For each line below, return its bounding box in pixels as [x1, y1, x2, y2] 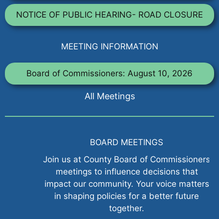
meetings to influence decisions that [38, 166, 181, 176]
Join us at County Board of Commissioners [26, 154, 193, 164]
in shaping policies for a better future [37, 191, 182, 201]
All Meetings [84, 90, 135, 101]
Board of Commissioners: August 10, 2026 [26, 68, 193, 78]
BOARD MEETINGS [73, 137, 146, 147]
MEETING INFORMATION [61, 41, 158, 51]
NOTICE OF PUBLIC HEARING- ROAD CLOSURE [16, 9, 203, 20]
